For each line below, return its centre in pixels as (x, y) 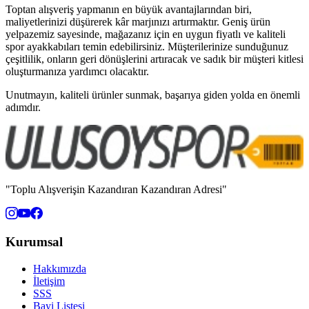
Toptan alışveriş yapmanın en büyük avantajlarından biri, (129, 10)
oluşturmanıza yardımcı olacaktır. (77, 72)
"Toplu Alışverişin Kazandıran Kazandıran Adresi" (116, 189)
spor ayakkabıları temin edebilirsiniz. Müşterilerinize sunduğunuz (147, 47)
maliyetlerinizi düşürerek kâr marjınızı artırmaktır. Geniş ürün (138, 22)
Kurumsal (34, 242)
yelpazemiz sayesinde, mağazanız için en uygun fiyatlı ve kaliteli (146, 34)
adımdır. (23, 108)
